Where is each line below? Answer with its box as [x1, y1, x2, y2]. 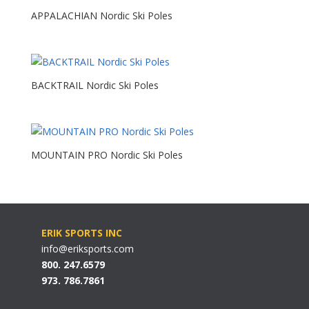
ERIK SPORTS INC [41, 226, 122, 239]
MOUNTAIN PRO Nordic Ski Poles [30, 148, 183, 162]
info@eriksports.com [41, 241, 134, 255]
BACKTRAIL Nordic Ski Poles [30, 79, 159, 92]
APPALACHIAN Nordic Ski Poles [30, 9, 172, 23]
